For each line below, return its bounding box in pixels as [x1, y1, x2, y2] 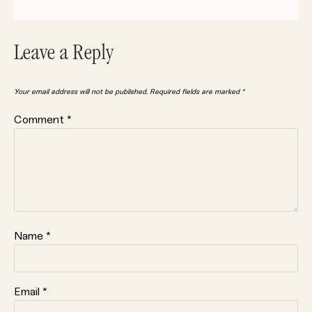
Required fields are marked [150, 87, 242, 97]
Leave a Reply [14, 43, 114, 67]
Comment [14, 113, 67, 127]
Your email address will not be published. [14, 87, 148, 97]
